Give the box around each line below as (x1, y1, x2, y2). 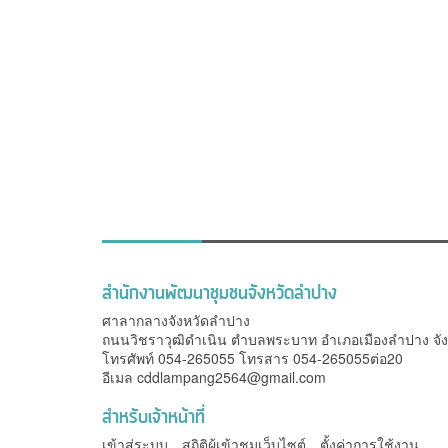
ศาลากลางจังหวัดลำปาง (102, 310, 250, 330)
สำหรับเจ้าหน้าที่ (102, 404, 205, 432)
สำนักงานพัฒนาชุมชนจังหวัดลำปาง (102, 280, 337, 308)
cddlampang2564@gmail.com (137, 367, 326, 387)
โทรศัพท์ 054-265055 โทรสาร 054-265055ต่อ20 (102, 348, 403, 368)
